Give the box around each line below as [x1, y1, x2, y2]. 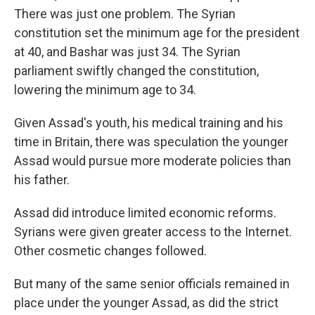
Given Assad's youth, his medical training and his [14, 115, 283, 130]
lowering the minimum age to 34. [14, 82, 196, 97]
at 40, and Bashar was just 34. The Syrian [14, 44, 240, 59]
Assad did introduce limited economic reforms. [14, 205, 276, 220]
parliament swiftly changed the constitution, [14, 63, 259, 78]
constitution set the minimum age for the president [14, 25, 300, 40]
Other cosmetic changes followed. [14, 243, 207, 258]
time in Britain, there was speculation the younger [14, 134, 288, 149]
